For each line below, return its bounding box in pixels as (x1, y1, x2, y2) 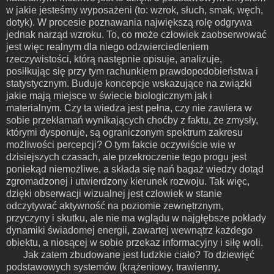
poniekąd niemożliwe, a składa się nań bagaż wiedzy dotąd (6, 163, 264, 174)
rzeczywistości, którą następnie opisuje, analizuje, (6, 53, 222, 64)
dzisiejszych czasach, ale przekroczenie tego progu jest (6, 151, 246, 162)
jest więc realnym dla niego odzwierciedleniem (6, 41, 209, 52)
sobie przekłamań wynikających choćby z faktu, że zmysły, (6, 114, 258, 125)
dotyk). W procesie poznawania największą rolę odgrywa (6, 17, 252, 28)
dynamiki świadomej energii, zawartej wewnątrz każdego (6, 224, 253, 235)
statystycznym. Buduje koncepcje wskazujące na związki (6, 78, 252, 89)
